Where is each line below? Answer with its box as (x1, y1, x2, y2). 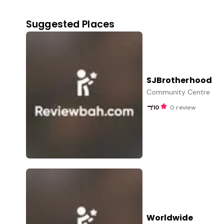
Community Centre (146, 87, 210, 97)
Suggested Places (26, 17, 115, 31)
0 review (169, 103, 195, 112)
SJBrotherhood (146, 74, 212, 86)
